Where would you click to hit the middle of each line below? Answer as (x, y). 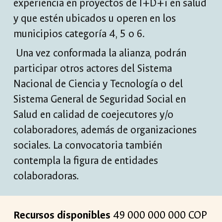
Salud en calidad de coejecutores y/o (94, 115)
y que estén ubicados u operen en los (95, 19)
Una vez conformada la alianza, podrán (100, 53)
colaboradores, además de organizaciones (105, 130)
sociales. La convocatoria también (88, 145)
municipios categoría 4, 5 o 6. (79, 34)
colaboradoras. (46, 176)
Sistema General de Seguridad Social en (100, 99)
